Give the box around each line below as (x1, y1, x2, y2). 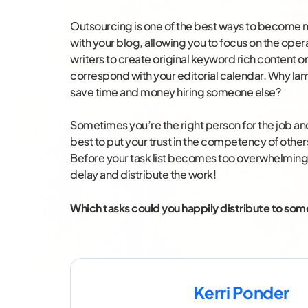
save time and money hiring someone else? (70, 84, 280, 99)
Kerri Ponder (193, 281, 289, 302)
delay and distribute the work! (70, 166, 216, 181)
